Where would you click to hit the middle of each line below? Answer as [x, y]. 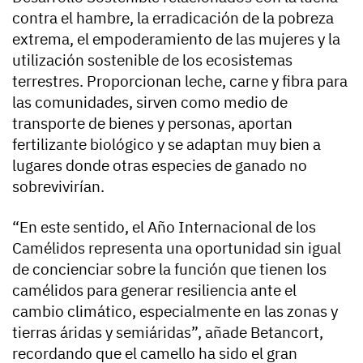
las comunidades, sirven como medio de [150, 102]
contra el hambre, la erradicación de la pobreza [173, 17]
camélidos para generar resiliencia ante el [154, 290]
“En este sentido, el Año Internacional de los [164, 226]
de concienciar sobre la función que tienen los [169, 269]
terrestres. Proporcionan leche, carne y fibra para [180, 81]
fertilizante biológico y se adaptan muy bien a [167, 144]
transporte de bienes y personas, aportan [152, 123]
